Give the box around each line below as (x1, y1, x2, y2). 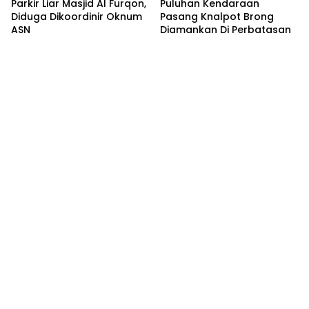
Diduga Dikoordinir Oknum (11, 10, 142, 24)
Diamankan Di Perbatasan (160, 23, 291, 37)
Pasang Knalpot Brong (160, 10, 274, 24)
